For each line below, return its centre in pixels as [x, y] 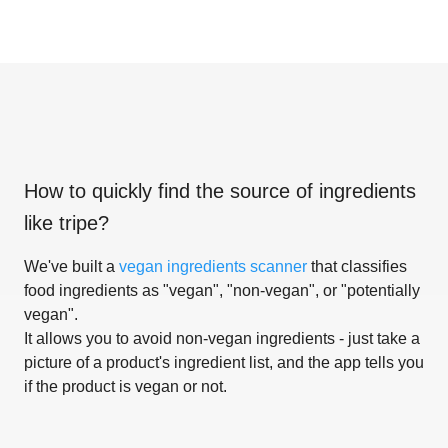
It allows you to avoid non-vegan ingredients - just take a [222, 338]
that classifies [357, 266]
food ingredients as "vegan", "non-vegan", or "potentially [222, 290]
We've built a [71, 266]
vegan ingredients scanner [213, 266]
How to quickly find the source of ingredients [220, 190]
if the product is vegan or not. [125, 386]
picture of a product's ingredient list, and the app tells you [224, 362]
